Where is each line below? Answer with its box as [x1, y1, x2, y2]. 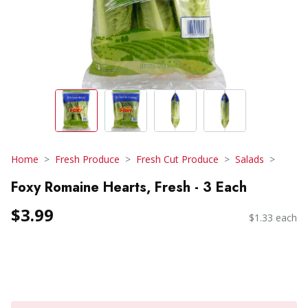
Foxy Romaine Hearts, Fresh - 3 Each [11, 177, 247, 197]
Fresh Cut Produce [136, 153, 219, 166]
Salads [235, 153, 264, 166]
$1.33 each [249, 211, 297, 225]
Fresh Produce [55, 153, 120, 166]
